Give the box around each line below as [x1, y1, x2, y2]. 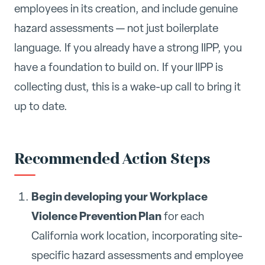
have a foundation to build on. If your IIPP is [14, 60, 223, 75]
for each [161, 209, 204, 224]
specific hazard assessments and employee [31, 248, 243, 263]
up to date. [14, 99, 67, 114]
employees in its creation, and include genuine [14, 1, 238, 17]
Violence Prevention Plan [31, 208, 161, 224]
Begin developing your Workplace [31, 189, 208, 205]
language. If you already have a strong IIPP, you [14, 40, 242, 56]
